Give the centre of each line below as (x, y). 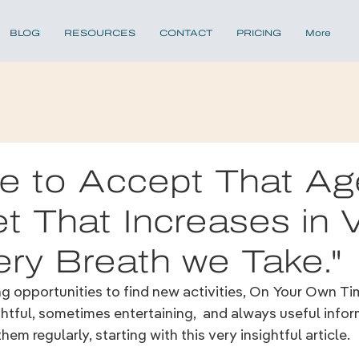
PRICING (258, 33)
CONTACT (186, 33)
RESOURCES (99, 33)
